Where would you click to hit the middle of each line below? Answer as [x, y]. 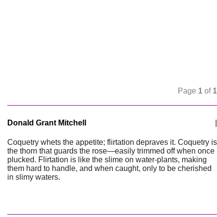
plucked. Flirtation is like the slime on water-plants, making [107, 160]
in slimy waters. [34, 177]
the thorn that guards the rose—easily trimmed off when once [111, 151]
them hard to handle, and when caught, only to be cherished [109, 168]
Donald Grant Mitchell [47, 123]
